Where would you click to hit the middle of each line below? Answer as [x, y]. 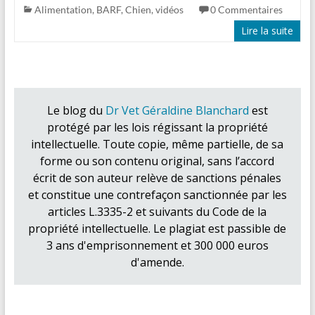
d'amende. [157, 262]
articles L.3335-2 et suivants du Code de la [157, 211]
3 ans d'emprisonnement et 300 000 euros [157, 245]
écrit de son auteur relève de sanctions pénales [157, 178]
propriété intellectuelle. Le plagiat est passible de [157, 228]
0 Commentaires [246, 9]
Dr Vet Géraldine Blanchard [177, 110]
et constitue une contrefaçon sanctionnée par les [157, 194]
